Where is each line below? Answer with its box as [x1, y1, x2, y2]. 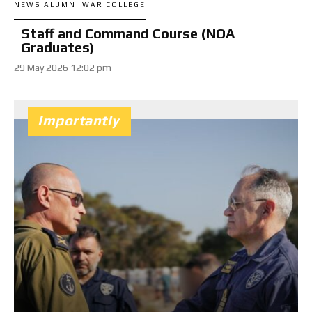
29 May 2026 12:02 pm [14, 61, 111, 73]
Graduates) [21, 38, 95, 55]
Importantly [38, 111, 120, 128]
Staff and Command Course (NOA [21, 24, 235, 41]
